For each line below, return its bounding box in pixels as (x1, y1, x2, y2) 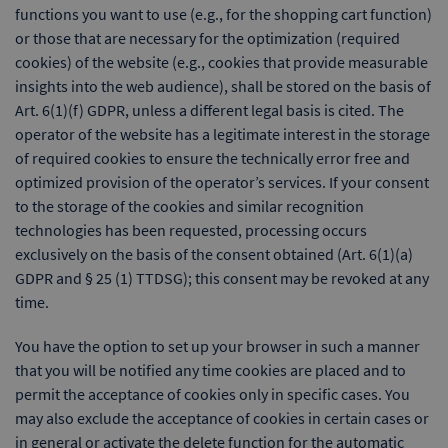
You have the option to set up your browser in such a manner (15, 336, 420, 356)
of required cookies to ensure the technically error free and (15, 148, 410, 168)
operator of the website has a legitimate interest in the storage (15, 124, 430, 144)
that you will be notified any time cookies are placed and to (15, 360, 406, 380)
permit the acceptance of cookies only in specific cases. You (15, 384, 410, 404)
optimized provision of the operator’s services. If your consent (15, 172, 429, 192)
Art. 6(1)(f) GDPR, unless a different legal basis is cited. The (15, 100, 404, 120)
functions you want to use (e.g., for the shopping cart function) (15, 4, 432, 24)
